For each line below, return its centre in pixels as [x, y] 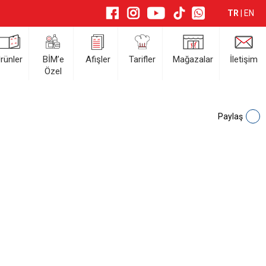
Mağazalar [193, 59]
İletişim [244, 59]
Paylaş [230, 116]
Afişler [98, 59]
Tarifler [142, 59]
